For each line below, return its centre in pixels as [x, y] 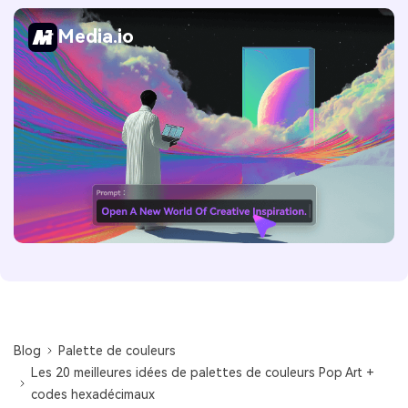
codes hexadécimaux [93, 395]
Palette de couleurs [117, 351]
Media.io [96, 37]
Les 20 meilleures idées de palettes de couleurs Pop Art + [203, 373]
